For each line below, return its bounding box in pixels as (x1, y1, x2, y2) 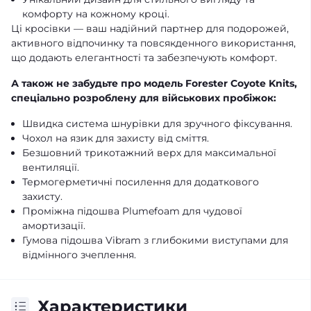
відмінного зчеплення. (22, 248, 136, 261)
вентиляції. (22, 160, 79, 174)
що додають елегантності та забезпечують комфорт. (11, 51, 277, 64)
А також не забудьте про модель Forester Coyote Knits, (11, 76, 297, 90)
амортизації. (22, 219, 85, 232)
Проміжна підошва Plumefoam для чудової (22, 204, 242, 217)
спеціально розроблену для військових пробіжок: (11, 91, 276, 104)
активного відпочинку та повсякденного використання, (11, 36, 296, 49)
